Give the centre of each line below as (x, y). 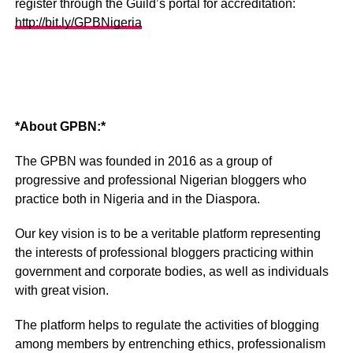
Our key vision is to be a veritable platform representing (167, 234)
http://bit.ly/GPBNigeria (78, 23)
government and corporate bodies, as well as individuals (171, 272)
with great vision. (61, 291)
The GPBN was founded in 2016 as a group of (143, 162)
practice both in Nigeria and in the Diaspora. (137, 199)
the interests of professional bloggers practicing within (164, 253)
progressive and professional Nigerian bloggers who (160, 180)
